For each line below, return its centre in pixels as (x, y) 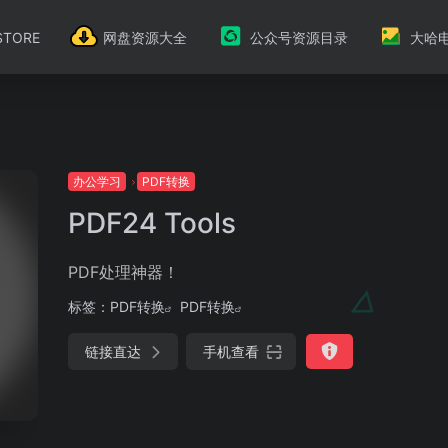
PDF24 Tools (152, 223)
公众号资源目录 (298, 37)
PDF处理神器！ (123, 272)
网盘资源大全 (144, 37)
